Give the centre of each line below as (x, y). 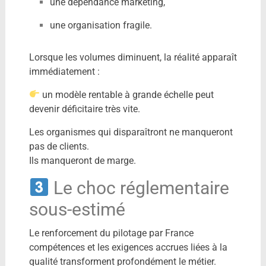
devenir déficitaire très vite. (84, 109)
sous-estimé (77, 209)
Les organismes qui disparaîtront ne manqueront (131, 132)
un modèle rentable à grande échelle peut (127, 94)
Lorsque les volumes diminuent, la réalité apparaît (133, 57)
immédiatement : (64, 71)
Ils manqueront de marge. (82, 160)
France (179, 233)
